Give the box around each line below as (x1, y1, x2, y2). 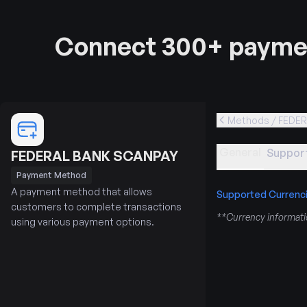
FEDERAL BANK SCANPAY (11, 147, 178, 164)
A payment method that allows (11, 185, 152, 197)
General (219, 145, 261, 159)
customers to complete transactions (11, 200, 182, 212)
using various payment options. (11, 215, 154, 228)
